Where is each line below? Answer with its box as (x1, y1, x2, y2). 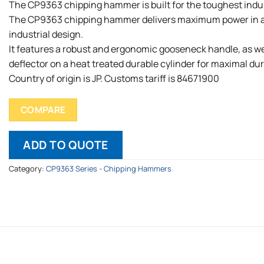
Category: (9, 163, 46, 174)
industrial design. (9, 28, 83, 41)
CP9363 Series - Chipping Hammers (46, 163, 171, 174)
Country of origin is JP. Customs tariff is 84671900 (9, 72, 219, 85)
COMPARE (20, 103, 66, 117)
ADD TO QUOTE (23, 137, 108, 153)
